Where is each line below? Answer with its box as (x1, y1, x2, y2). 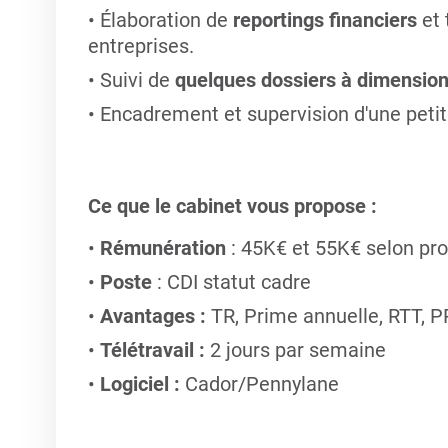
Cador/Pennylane (179, 372, 339, 396)
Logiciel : (99, 372, 180, 396)
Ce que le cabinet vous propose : (87, 194, 377, 218)
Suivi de (99, 68, 175, 92)
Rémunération (99, 236, 226, 260)
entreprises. (87, 34, 194, 58)
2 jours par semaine (204, 338, 386, 362)
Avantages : (99, 304, 206, 328)
